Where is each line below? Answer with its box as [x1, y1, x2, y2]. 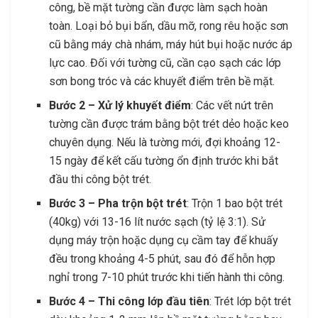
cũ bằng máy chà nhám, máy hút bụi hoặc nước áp [49, 38, 293, 52]
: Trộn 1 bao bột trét [187, 197, 283, 211]
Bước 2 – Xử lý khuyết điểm [49, 99, 192, 113]
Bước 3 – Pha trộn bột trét [49, 197, 187, 211]
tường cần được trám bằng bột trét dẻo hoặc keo [49, 117, 290, 131]
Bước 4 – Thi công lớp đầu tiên [49, 295, 210, 309]
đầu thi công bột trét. [49, 172, 152, 187]
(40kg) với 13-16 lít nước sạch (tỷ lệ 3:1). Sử [49, 215, 266, 229]
